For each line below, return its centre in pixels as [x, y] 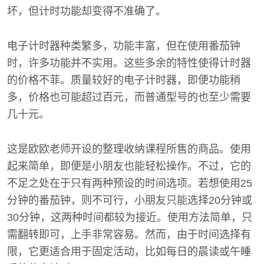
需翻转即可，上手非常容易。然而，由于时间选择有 [129, 235]
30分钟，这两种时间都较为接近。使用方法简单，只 [130, 217]
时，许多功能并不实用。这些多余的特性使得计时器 [129, 63]
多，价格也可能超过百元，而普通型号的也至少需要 [129, 97]
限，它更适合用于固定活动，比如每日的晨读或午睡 [129, 252]
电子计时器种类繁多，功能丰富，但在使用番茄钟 [124, 46]
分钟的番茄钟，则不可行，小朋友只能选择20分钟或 [130, 200]
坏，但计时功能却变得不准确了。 [87, 11]
